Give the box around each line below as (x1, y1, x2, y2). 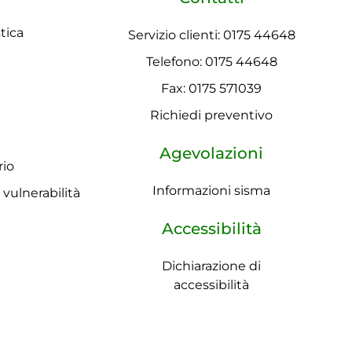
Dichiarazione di (162, 258, 262, 273)
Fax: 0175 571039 (161, 80, 262, 96)
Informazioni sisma (152, 182, 271, 198)
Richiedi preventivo (150, 107, 273, 123)
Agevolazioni (159, 143, 264, 163)
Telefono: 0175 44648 (145, 53, 277, 69)
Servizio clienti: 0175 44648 (127, 27, 295, 42)
